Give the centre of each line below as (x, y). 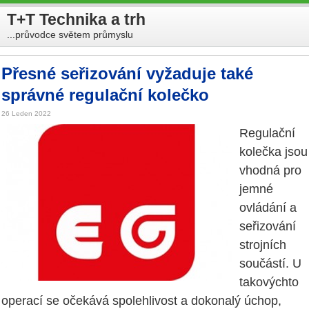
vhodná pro (270, 171)
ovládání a (268, 208)
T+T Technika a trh (76, 19)
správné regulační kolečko (105, 95)
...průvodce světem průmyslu (70, 34)
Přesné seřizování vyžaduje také (127, 73)
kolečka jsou (273, 152)
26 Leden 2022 (26, 114)
